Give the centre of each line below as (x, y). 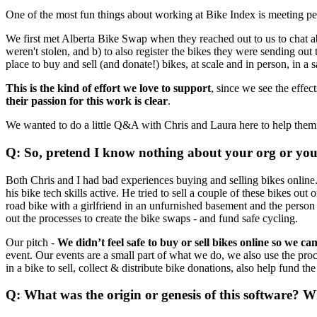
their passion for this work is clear (87, 101)
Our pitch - (31, 242)
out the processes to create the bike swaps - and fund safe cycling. (152, 218)
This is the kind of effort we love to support (108, 88)
